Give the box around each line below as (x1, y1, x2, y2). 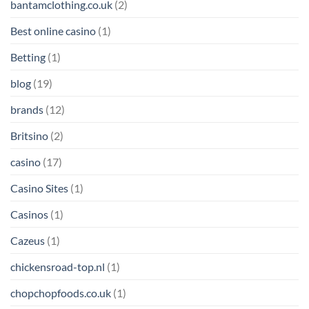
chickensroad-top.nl (10, 260, 105, 274)
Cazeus (10, 234, 45, 248)
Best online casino (10, 24, 96, 38)
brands (10, 103, 43, 117)
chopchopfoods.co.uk (10, 286, 111, 300)
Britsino (10, 129, 48, 143)
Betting (10, 50, 46, 64)
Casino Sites (10, 181, 68, 195)
